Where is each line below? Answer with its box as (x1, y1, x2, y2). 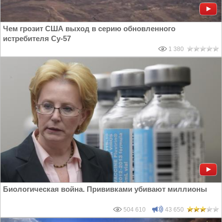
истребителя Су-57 (3, 34, 71, 43)
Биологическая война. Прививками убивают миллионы (3, 184, 207, 193)
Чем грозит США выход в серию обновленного (3, 24, 175, 33)
